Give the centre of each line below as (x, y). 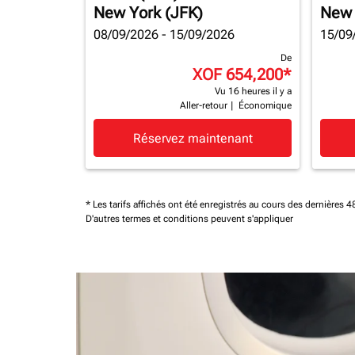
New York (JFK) (148, 13)
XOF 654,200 (238, 74)
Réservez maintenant (193, 138)
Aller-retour (204, 105)
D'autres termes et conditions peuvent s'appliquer (189, 219)
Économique (265, 105)
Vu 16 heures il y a (253, 91)
